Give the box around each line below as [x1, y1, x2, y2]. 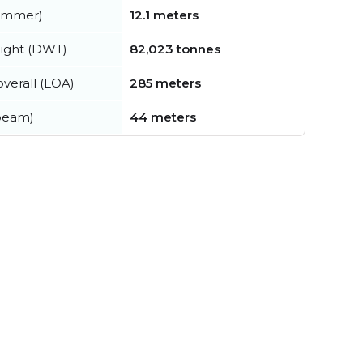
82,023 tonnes [130, 41, 220, 57]
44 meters [130, 109, 196, 125]
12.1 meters [130, 6, 199, 23]
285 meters [130, 75, 201, 91]
